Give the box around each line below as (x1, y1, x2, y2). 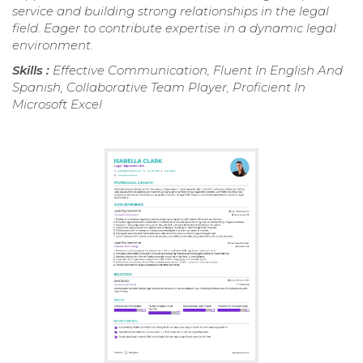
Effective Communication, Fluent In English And (53, 62, 343, 79)
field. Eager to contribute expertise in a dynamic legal (12, 20, 336, 36)
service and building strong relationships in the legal (12, 3, 329, 19)
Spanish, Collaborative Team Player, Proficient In (12, 79, 305, 96)
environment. (12, 37, 93, 53)
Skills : (12, 62, 53, 79)
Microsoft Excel (12, 96, 102, 113)
